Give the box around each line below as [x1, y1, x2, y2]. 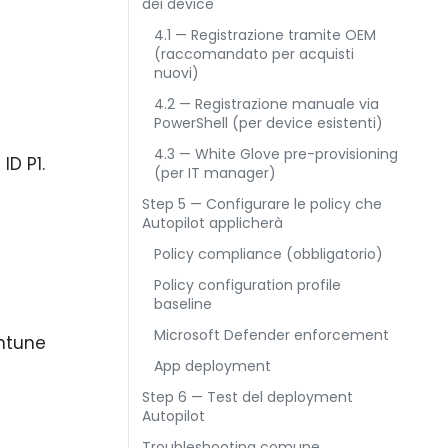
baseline [154, 294, 212, 314]
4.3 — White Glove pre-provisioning [154, 144, 398, 164]
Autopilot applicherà [142, 213, 283, 233]
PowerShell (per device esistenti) [154, 113, 383, 133]
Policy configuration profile [154, 275, 341, 295]
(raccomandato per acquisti [154, 44, 354, 64]
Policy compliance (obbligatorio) [154, 244, 383, 264]
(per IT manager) [154, 163, 276, 183]
